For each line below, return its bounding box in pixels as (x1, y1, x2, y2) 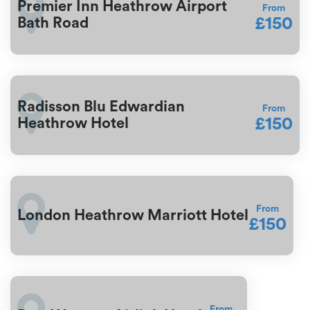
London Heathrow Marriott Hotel (17, 208, 248, 224)
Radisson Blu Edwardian (17, 99, 185, 115)
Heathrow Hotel (17, 116, 129, 131)
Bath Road (17, 15, 89, 31)
